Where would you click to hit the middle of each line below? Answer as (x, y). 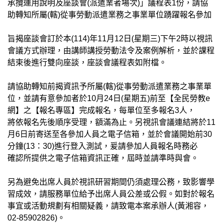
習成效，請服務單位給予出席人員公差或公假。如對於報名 (111, 194)
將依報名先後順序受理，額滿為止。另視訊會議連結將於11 (111, 122)
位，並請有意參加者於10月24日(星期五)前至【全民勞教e (109, 98)
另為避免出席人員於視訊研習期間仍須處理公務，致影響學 (111, 182)
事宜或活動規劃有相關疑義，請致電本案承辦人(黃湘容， (108, 206)
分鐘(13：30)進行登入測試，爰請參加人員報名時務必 (103, 146)
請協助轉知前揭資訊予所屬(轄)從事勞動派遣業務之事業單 (110, 86)
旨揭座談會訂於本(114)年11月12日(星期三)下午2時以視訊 (110, 38)
